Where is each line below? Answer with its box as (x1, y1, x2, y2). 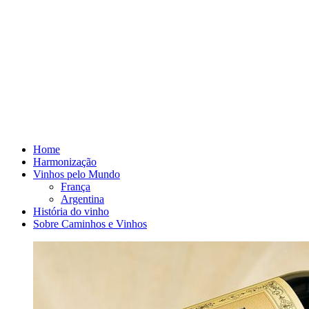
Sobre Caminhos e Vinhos (33, 218, 147, 230)
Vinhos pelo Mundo (33, 168, 120, 180)
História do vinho (33, 206, 109, 217)
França (61, 181, 90, 192)
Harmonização (33, 156, 97, 168)
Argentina (61, 193, 104, 205)
